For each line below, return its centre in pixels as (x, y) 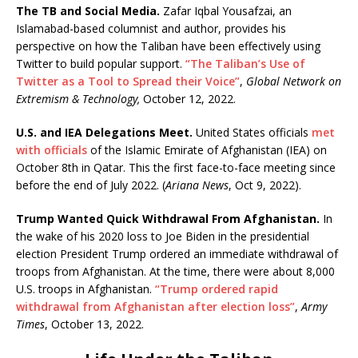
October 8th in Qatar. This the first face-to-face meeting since (176, 167)
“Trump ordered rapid (217, 288)
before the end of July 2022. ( (91, 185)
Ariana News (197, 185)
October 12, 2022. (188, 98)
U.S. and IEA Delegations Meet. (104, 132)
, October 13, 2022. (94, 324)
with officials (52, 149)
